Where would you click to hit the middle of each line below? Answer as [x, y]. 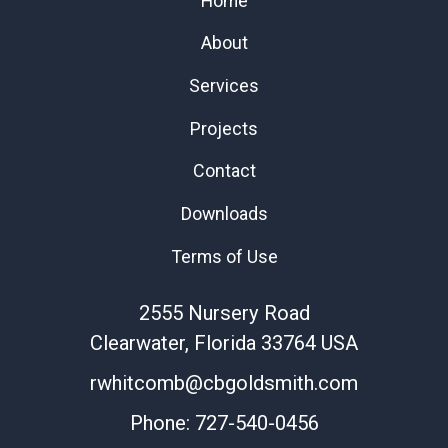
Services [224, 85]
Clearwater [137, 342]
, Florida [220, 342]
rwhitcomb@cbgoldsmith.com [224, 382]
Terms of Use [224, 256]
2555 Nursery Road [224, 312]
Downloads [224, 214]
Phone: [162, 422]
